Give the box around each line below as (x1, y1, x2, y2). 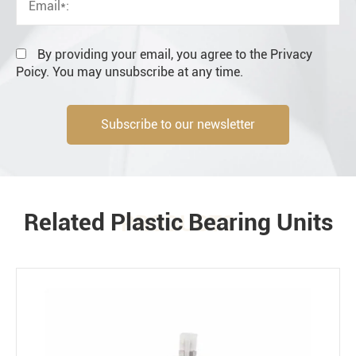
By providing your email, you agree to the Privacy (34, 47, 312, 63)
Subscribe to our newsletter (101, 117, 255, 133)
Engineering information (32, 145, 219, 165)
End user (46, 14, 95, 29)
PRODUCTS (121, 211, 235, 238)
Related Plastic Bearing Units (23, 208, 333, 237)
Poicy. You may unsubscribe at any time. (16, 64, 243, 80)
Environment (32, 264, 130, 284)
